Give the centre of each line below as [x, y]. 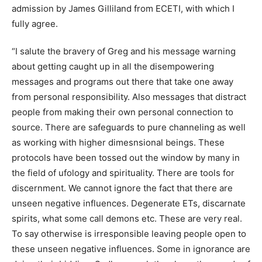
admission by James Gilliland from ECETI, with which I [123, 8]
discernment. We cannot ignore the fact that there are [122, 188]
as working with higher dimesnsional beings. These [118, 142]
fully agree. [35, 23]
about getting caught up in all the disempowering [113, 66]
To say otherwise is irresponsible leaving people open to [129, 233]
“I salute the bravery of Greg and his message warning [124, 51]
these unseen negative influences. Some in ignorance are [131, 249]
